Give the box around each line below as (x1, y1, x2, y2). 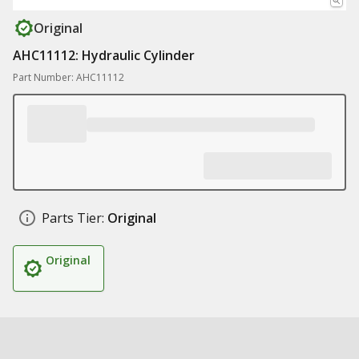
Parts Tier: (42, 209, 104, 227)
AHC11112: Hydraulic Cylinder (13, 46, 195, 64)
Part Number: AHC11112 (13, 71, 124, 84)
